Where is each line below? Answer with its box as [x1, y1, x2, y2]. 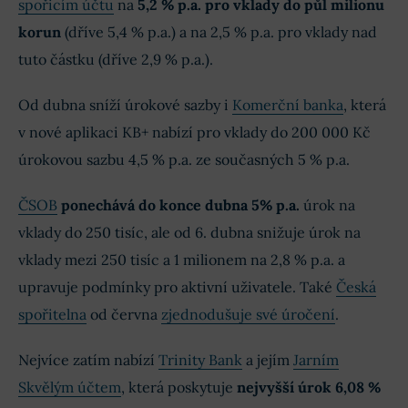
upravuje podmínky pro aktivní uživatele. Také [18, 278, 336, 297]
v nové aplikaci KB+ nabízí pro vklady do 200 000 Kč [18, 123, 371, 142]
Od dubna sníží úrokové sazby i [18, 96, 232, 115]
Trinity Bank [158, 351, 242, 370]
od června [87, 305, 161, 324]
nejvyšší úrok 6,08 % [237, 378, 381, 397]
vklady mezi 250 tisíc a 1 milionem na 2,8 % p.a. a [18, 250, 345, 270]
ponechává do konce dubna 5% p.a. [61, 196, 300, 215]
